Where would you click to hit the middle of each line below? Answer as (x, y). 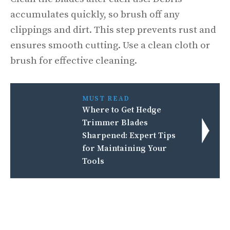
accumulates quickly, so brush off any (95, 14)
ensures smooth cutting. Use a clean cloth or (110, 45)
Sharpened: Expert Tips (129, 136)
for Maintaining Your (125, 148)
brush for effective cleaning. (74, 61)
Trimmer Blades (115, 123)
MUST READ (106, 99)
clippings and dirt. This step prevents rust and (113, 30)
